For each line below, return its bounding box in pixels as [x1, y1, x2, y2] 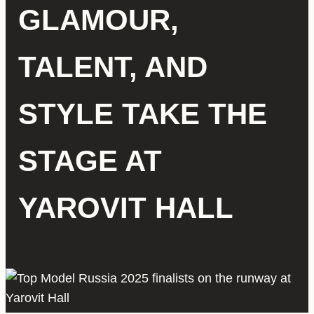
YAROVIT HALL [18, 191, 233, 224]
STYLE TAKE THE [18, 97, 267, 130]
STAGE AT [18, 144, 162, 177]
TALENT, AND [18, 50, 207, 83]
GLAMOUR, [18, 3, 179, 36]
